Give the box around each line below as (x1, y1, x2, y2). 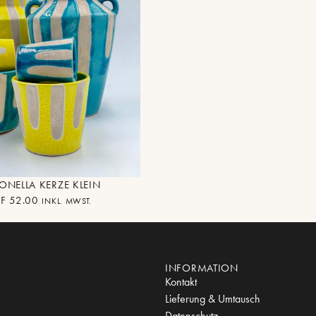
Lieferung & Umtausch (165, 291, 260, 307)
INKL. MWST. (42, 195, 92, 207)
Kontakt (165, 274, 197, 290)
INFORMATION (165, 261, 238, 276)
